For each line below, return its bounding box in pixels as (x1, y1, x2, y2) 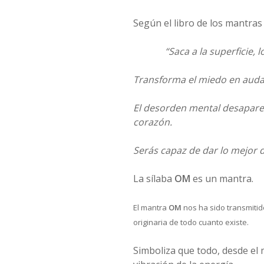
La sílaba (133, 172, 174, 185)
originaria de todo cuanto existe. (133, 217, 249, 227)
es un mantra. (190, 172, 253, 185)
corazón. (133, 115, 172, 128)
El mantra (133, 202, 169, 213)
